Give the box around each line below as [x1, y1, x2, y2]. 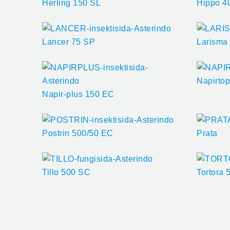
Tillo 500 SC [42, 167, 90, 177]
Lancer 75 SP [42, 37, 95, 46]
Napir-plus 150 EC [42, 89, 114, 99]
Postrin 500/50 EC [42, 128, 113, 138]
